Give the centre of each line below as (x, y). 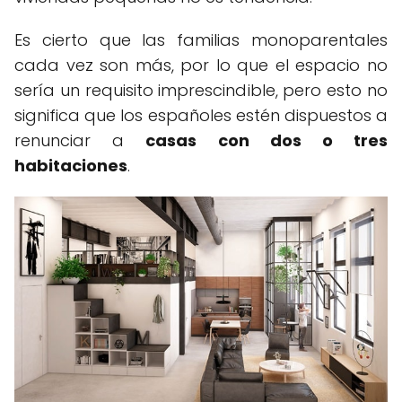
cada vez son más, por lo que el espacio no (201, 66)
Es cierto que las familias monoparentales (201, 40)
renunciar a (80, 141)
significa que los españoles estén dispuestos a (201, 116)
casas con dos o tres (267, 141)
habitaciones (71, 166)
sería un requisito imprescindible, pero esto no (201, 91)
